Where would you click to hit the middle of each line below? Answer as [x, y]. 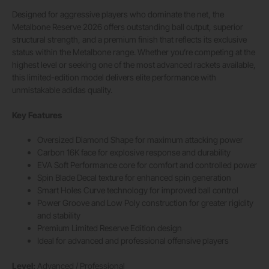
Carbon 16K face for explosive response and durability [134, 153]
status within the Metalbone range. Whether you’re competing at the [134, 52]
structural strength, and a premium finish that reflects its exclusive [129, 40]
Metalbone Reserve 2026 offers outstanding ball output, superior [128, 27]
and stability [59, 216]
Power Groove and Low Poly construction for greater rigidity [145, 203]
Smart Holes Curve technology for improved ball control [138, 190]
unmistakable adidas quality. [62, 90]
